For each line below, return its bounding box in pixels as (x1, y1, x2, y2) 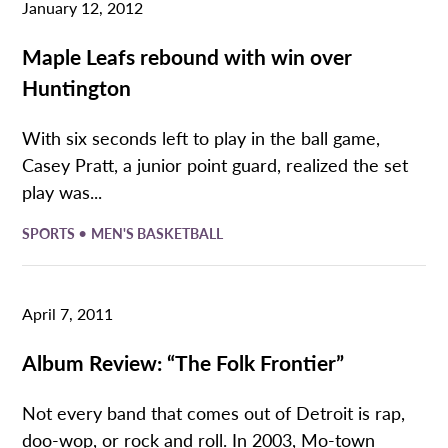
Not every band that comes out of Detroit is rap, (22, 400, 406, 426)
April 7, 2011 (22, 302, 114, 326)
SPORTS (22, 223, 79, 244)
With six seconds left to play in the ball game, (22, 124, 381, 150)
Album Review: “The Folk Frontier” (22, 347, 345, 378)
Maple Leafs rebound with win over (22, 40, 353, 71)
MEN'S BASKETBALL (91, 223, 224, 244)
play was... (22, 178, 103, 204)
